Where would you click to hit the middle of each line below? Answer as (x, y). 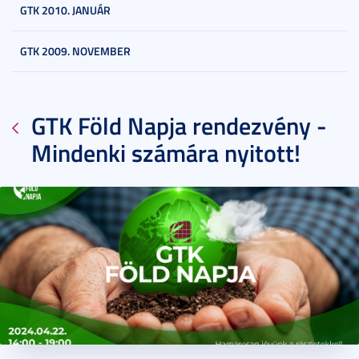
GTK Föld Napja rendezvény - (179, 125)
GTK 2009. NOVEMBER (75, 51)
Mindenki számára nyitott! (166, 153)
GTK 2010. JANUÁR (65, 10)
